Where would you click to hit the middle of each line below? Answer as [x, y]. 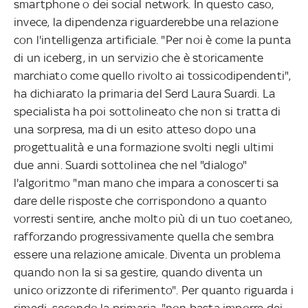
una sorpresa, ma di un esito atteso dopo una [135, 129]
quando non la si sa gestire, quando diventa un [139, 272]
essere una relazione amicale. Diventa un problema [147, 254]
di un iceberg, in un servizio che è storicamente [139, 57]
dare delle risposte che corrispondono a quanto [141, 200]
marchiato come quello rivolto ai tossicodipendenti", [153, 75]
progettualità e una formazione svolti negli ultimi [144, 147]
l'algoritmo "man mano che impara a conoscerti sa [146, 183]
